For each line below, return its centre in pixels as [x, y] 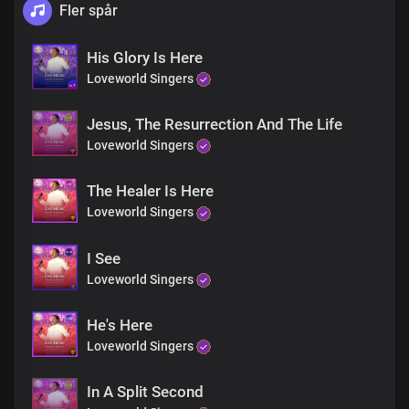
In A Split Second [145, 392]
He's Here [120, 325]
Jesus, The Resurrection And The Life [215, 125]
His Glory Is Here [145, 57]
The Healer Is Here [150, 191]
